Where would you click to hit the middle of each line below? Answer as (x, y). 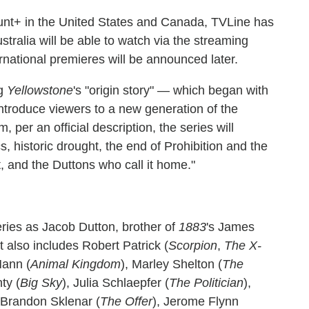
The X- (243, 245)
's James (230, 227)
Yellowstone (38, 90)
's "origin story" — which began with (171, 90)
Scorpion (193, 245)
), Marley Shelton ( (171, 264)
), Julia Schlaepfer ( (116, 282)
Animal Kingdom (76, 264)
